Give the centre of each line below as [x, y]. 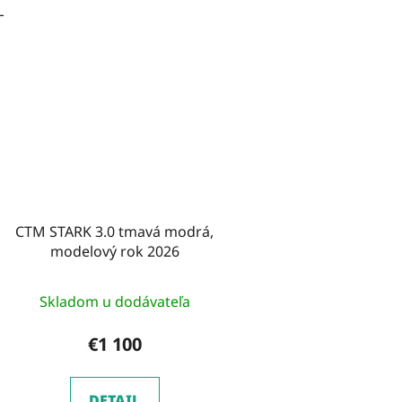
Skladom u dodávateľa [114, 302]
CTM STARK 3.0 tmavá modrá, [115, 232]
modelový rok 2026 [114, 252]
